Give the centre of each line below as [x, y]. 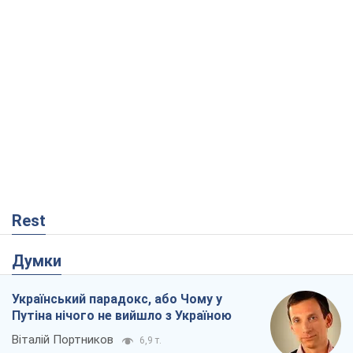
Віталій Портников [63, 340]
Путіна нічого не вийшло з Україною [122, 316]
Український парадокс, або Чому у [117, 299]
